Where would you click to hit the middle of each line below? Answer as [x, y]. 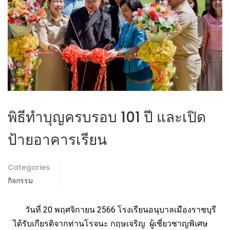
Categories [29, 168]
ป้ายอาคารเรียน [57, 140]
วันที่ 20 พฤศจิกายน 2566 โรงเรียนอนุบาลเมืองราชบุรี [114, 210]
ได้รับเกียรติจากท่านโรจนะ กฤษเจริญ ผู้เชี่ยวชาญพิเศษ [110, 224]
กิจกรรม [20, 181]
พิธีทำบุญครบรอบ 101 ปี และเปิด [107, 118]
